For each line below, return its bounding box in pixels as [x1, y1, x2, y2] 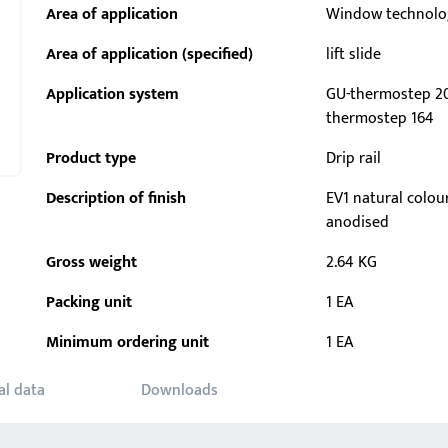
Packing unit [46, 289, 132, 316]
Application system [46, 81, 179, 108]
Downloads [141, 377, 218, 404]
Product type [46, 145, 136, 172]
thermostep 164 [326, 105, 435, 132]
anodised [326, 209, 390, 236]
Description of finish [46, 185, 186, 212]
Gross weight [46, 249, 137, 276]
